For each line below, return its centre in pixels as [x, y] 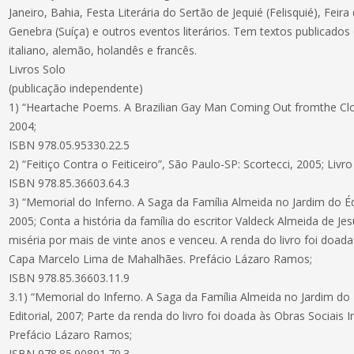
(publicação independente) [76, 88]
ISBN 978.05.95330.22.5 [70, 145]
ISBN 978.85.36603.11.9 [70, 278]
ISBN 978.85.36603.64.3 [70, 183]
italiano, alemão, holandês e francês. [103, 50]
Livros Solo [38, 69]
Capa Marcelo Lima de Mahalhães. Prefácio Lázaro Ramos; [161, 259]
